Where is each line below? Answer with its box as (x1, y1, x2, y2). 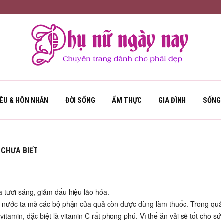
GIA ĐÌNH (158, 96, 186, 105)
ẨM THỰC (112, 96, 142, 105)
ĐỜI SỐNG (65, 96, 95, 105)
